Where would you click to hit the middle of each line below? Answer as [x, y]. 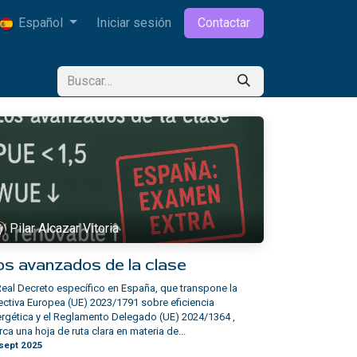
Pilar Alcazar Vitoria [65, 229]
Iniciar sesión [134, 23]
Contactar [224, 23]
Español [41, 23]
